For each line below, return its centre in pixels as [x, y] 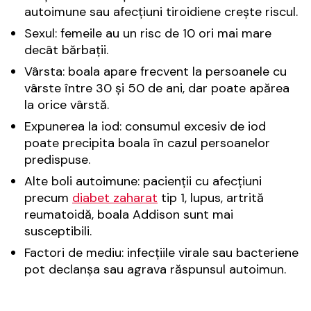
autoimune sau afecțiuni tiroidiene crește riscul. [161, 11]
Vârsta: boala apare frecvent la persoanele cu [155, 71]
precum [48, 197]
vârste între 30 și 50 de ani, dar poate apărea [157, 88]
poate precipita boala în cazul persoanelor [147, 143]
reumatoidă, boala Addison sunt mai [129, 214]
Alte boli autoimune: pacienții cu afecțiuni [143, 181]
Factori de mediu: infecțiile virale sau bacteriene [161, 252]
